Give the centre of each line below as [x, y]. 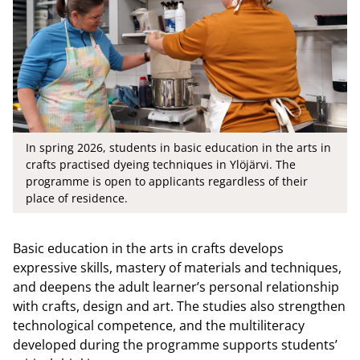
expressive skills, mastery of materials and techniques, [177, 267]
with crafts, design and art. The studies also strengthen [179, 306]
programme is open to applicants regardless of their [167, 181]
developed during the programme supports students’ [175, 344]
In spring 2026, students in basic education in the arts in [178, 147]
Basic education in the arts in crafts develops [148, 248]
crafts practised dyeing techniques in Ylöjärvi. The [161, 164]
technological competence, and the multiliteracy [159, 325]
